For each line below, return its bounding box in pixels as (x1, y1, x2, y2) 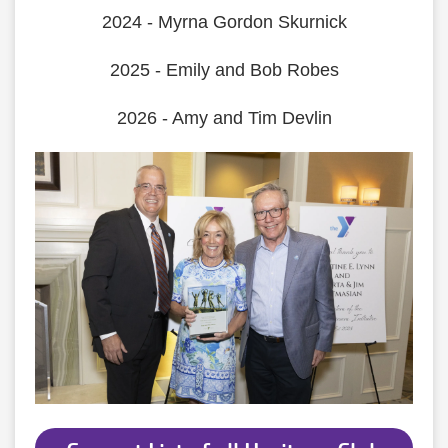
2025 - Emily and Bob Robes (109, 60, 339, 80)
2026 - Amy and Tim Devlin (116, 108, 332, 128)
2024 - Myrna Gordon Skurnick (101, 12, 347, 32)
